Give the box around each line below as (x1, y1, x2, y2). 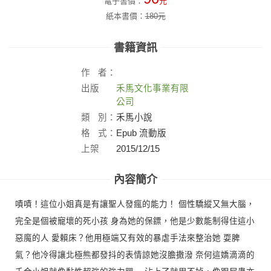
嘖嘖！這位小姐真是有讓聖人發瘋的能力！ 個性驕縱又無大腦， (15, 199, 255, 209)
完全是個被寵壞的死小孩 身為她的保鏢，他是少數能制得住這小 (15, 216, 255, 226)
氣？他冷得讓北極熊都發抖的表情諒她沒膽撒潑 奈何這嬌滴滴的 (15, 250, 255, 260)
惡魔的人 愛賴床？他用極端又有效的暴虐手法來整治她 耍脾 (15, 233, 240, 243)
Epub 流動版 (116, 128, 166, 138)
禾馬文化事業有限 (116, 83, 189, 93)
